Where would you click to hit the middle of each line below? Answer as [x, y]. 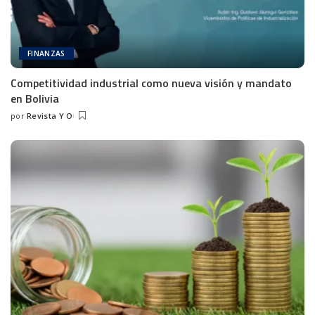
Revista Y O [50, 115]
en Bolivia [35, 98]
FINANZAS [46, 53]
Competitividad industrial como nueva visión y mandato [151, 83]
